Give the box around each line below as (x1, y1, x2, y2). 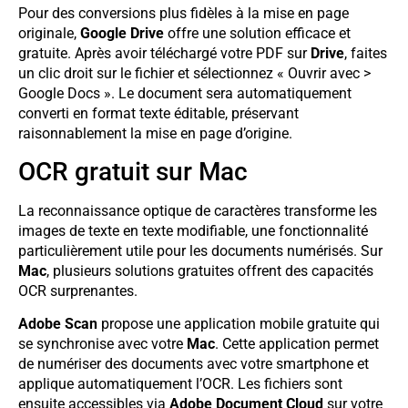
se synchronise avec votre (18, 335, 187, 353)
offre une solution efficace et (164, 24, 351, 42)
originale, (18, 24, 80, 42)
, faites (344, 44, 387, 62)
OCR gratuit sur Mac (18, 156, 248, 187)
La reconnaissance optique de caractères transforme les (18, 201, 377, 219)
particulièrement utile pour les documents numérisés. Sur (18, 241, 382, 260)
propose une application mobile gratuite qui (97, 315, 380, 333)
